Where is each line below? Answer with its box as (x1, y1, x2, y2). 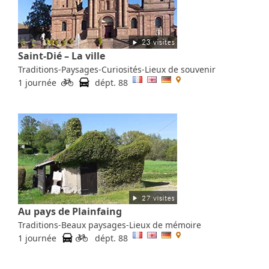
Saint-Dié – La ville (18, 49, 105, 62)
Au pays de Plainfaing (18, 204, 122, 218)
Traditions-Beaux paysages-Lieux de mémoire (18, 219, 201, 231)
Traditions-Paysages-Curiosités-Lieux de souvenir (18, 63, 216, 75)
